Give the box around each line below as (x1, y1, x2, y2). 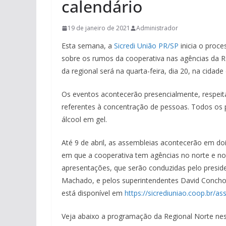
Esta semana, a (62, 41, 114, 51)
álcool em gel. (62, 115, 107, 125)
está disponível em (62, 188, 125, 198)
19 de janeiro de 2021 (68, 24, 130, 33)
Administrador (136, 24, 178, 33)
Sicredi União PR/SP (114, 41, 179, 51)
